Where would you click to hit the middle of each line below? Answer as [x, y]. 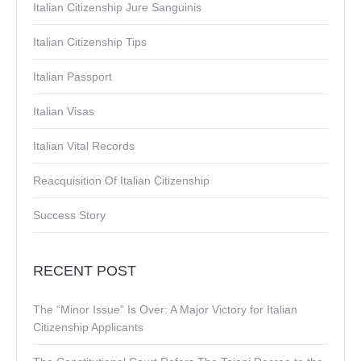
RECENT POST [85, 271]
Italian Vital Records [84, 146]
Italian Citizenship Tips [90, 42]
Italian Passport [73, 77]
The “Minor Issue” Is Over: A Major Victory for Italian [165, 310]
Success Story [69, 216]
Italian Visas [64, 112]
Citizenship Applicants [88, 328]
